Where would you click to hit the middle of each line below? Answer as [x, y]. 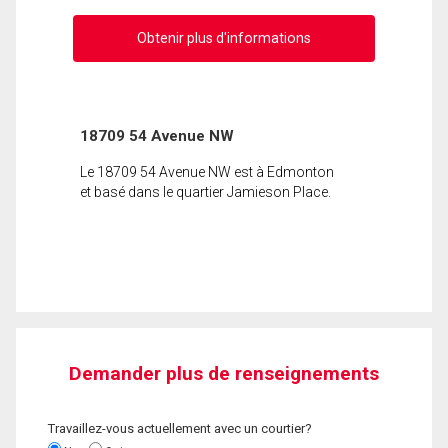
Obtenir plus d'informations [224, 37]
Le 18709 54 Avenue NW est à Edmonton [207, 171]
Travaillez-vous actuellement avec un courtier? [180, 428]
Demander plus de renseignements [224, 373]
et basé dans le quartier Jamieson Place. [205, 191]
